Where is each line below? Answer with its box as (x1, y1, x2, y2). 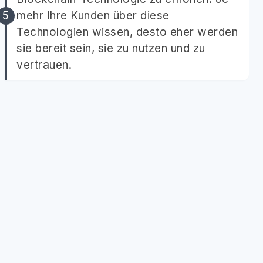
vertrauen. (16, 58, 72, 72)
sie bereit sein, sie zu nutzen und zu (16, 42, 205, 55)
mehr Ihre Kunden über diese (16, 9, 170, 22)
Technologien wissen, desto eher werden (16, 25, 238, 39)
